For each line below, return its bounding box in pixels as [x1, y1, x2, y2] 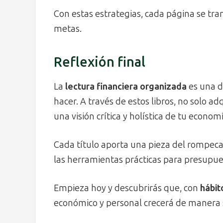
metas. [54, 23, 82, 34]
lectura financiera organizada [65, 81, 187, 92]
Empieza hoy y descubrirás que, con [54, 182, 200, 194]
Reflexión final [54, 54, 145, 71]
